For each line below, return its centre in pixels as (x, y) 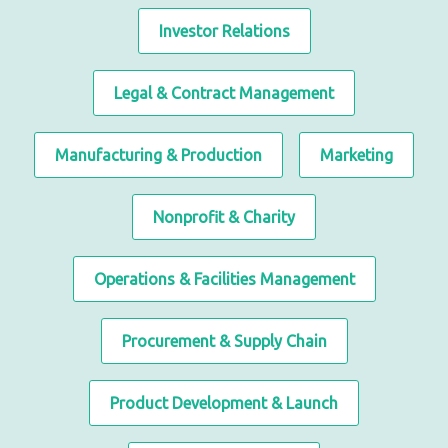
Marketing (356, 155)
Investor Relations (224, 31)
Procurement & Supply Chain (224, 341)
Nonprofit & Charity (224, 217)
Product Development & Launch (224, 403)
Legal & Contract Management (224, 93)
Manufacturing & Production (158, 155)
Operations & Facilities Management (224, 279)
